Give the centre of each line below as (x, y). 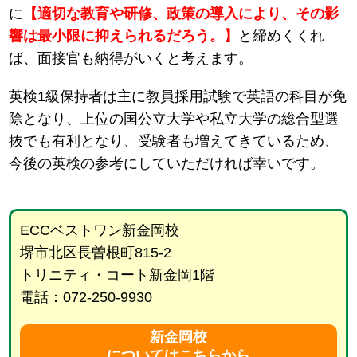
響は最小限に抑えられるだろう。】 (124, 36)
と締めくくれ (282, 36)
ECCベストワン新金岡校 (99, 231)
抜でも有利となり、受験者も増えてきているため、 (174, 141)
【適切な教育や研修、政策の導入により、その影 (181, 14)
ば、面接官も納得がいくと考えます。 (131, 59)
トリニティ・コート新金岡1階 (117, 275)
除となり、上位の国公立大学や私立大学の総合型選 (174, 119)
